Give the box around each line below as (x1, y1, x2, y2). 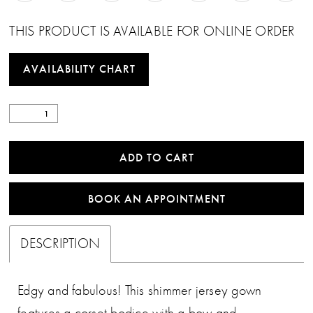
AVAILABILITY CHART (23, 62, 136, 76)
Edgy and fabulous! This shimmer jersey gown (17, 282, 262, 298)
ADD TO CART (119, 150, 195, 164)
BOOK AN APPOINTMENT (87, 191, 226, 205)
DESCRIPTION (20, 235, 101, 252)
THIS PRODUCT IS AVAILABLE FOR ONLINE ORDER (9, 23, 295, 40)
